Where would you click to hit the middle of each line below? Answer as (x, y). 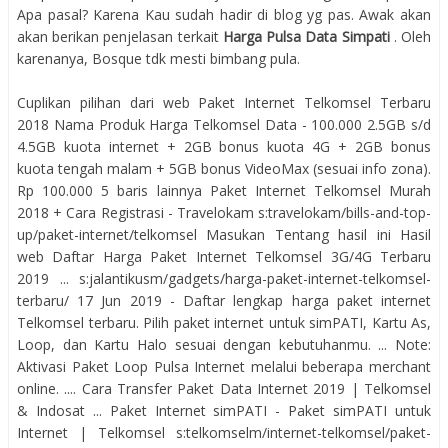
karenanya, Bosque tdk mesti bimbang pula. (158, 58)
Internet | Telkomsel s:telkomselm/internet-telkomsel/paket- (224, 432)
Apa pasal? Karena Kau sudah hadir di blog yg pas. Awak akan (224, 14)
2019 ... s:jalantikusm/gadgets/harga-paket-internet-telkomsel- (224, 278)
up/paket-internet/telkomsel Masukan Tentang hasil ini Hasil (224, 234)
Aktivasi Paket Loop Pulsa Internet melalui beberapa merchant (224, 366)
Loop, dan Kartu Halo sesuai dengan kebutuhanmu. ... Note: (224, 344)
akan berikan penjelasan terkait (120, 36)
